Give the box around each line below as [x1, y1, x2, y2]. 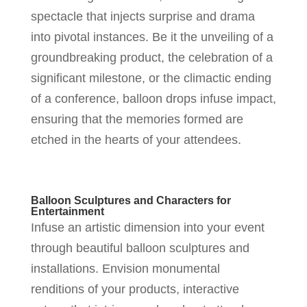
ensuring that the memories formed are [30, 112, 243, 126]
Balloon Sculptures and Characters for [30, 194, 231, 206]
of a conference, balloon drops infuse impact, [30, 91, 276, 106]
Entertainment [30, 205, 104, 217]
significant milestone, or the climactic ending [30, 71, 271, 85]
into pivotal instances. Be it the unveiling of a [30, 29, 273, 44]
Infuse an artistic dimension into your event [30, 220, 265, 234]
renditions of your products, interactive [30, 282, 239, 296]
